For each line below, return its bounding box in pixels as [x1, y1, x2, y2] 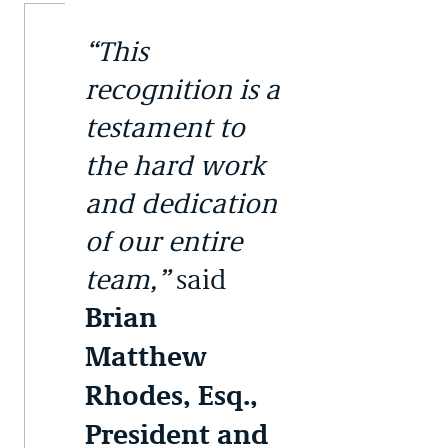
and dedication [85, 187, 277, 220]
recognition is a [85, 73, 280, 106]
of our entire [85, 225, 242, 258]
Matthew [85, 341, 207, 373]
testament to [85, 111, 245, 144]
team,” [85, 263, 169, 296]
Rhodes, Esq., [85, 380, 258, 412]
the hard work [85, 149, 265, 182]
